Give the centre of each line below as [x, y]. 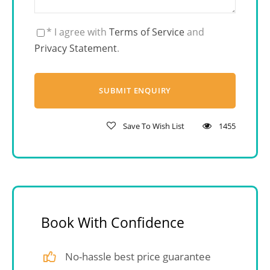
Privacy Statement [76, 48]
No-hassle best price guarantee [138, 256]
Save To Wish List [154, 126]
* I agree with [78, 32]
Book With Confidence [113, 222]
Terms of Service [147, 32]
